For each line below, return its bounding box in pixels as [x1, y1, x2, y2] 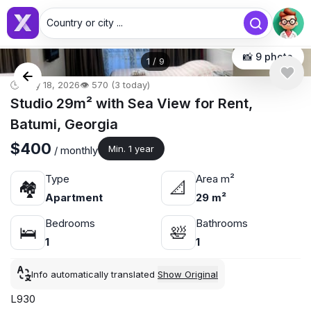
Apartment [45, 191, 103, 204]
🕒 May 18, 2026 [10, 79, 80, 90]
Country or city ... [47, 17, 123, 28]
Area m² [195, 172, 235, 185]
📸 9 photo [243, 51, 293, 62]
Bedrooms [45, 217, 95, 230]
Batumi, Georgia [10, 116, 118, 133]
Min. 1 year [108, 143, 154, 154]
